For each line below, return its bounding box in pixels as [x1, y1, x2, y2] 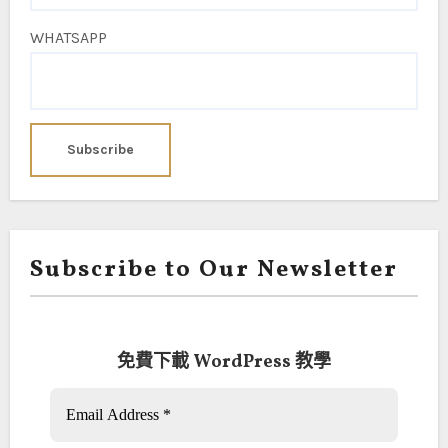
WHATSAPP [29, 28, 107, 48]
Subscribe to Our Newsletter [29, 253, 398, 288]
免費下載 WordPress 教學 [117, 350, 331, 376]
